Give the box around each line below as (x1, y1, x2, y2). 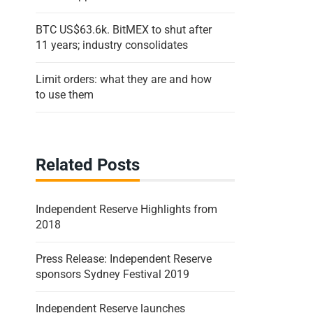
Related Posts (36, 154, 140, 175)
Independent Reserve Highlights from (36, 202, 217, 216)
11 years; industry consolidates (36, 38, 188, 52)
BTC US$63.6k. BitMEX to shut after (36, 22, 212, 36)
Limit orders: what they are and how (36, 72, 212, 86)
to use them (36, 87, 94, 101)
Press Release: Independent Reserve (36, 252, 212, 265)
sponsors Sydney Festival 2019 (36, 267, 189, 281)
